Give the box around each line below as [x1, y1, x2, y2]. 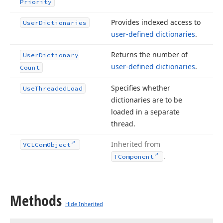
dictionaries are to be [111, 95, 182, 105]
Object [47, 141, 71, 148]
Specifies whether [111, 83, 170, 93]
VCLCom [23, 141, 47, 148]
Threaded [35, 85, 67, 92]
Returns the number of [111, 50, 188, 59]
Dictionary [39, 51, 79, 59]
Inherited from [111, 139, 160, 149]
